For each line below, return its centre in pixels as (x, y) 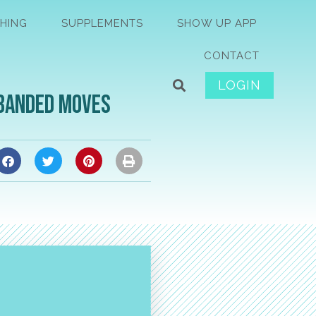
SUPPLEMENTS (102, 23)
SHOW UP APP (217, 23)
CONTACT (231, 56)
